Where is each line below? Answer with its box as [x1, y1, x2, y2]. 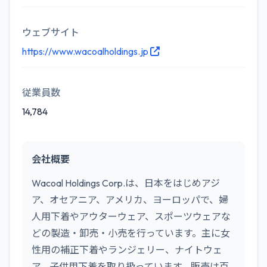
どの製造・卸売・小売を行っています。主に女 [32, 227, 230, 239]
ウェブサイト [22, 26, 79, 38]
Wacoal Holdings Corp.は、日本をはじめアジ [32, 177, 220, 189]
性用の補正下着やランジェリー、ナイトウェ [32, 244, 222, 256]
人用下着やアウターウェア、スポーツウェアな [32, 210, 231, 222]
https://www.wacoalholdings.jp [22, 45, 150, 57]
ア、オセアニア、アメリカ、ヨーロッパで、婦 [32, 194, 228, 206]
